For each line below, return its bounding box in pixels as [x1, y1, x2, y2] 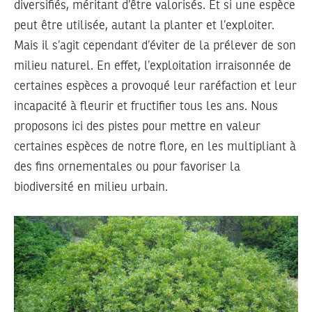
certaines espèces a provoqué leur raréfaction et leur [14, 79, 297, 93]
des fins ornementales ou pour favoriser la [14, 160, 240, 173]
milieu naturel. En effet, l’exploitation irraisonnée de [14, 59, 291, 72]
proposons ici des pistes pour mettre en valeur [14, 120, 260, 133]
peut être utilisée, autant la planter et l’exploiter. [14, 19, 274, 32]
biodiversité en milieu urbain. [14, 180, 168, 194]
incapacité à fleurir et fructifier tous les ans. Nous [14, 100, 278, 113]
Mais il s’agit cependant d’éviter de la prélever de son [14, 39, 296, 52]
